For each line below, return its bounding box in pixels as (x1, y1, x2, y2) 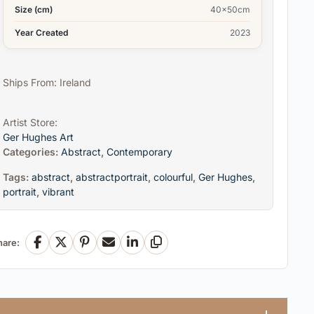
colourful (153, 171, 193, 184)
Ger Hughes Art (2, 131, 74, 144)
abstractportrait (75, 171, 148, 184)
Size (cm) (14, 4, 53, 15)
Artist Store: (2, 116, 57, 129)
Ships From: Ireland (2, 76, 91, 89)
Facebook (36, 240, 86, 254)
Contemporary (106, 146, 172, 158)
